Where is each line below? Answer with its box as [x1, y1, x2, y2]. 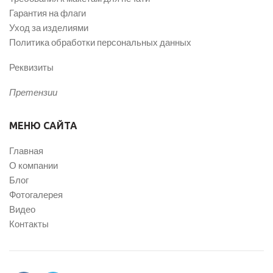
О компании [9, 159, 58, 171]
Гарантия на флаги [9, 7, 86, 18]
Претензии [9, 86, 57, 97]
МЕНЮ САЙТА [9, 119, 77, 131]
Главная [9, 144, 43, 156]
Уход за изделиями [9, 21, 88, 33]
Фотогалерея [9, 188, 63, 200]
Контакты [9, 218, 49, 229]
